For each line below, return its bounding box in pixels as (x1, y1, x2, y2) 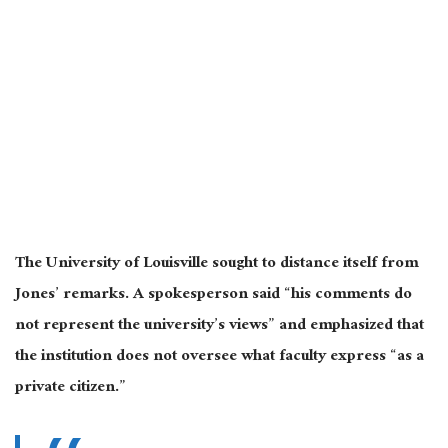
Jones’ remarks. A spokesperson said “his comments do (15, 280, 412, 312)
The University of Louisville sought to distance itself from (15, 249, 418, 281)
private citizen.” (15, 373, 126, 405)
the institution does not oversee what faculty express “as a (15, 342, 424, 374)
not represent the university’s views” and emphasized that (15, 311, 424, 343)
